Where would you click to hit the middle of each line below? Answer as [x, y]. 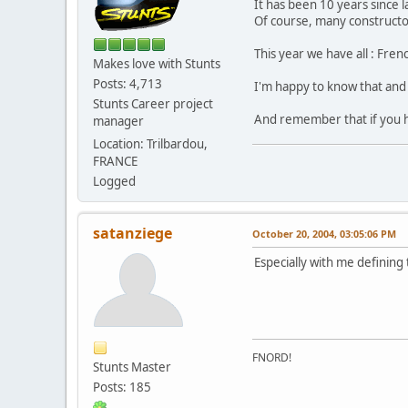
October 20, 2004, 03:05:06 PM [324, 233]
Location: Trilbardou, [150, 143]
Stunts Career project [153, 103]
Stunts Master [132, 367]
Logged [114, 181]
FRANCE [115, 161]
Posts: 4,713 [127, 83]
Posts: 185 [122, 387]
